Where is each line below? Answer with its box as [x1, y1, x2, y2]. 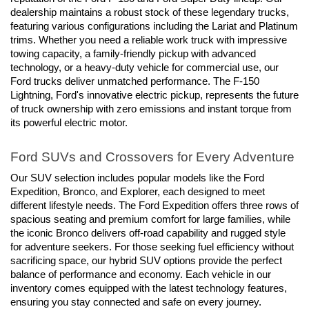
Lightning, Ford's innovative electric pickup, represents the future [10, 90, 299, 101]
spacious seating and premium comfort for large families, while [10, 213, 290, 225]
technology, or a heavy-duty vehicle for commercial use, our [10, 62, 279, 74]
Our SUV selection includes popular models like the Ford [10, 172, 264, 183]
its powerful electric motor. [10, 117, 128, 129]
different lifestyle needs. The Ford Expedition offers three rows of [10, 199, 299, 211]
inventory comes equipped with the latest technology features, [10, 282, 287, 294]
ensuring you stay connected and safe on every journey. [10, 296, 261, 308]
